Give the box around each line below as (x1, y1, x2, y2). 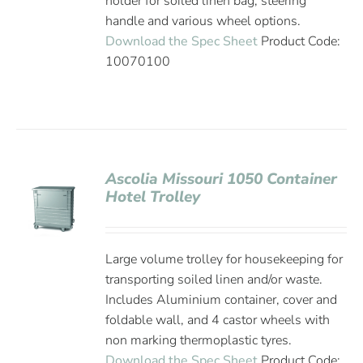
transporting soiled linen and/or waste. (105, 271, 323, 288)
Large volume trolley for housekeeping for (105, 250, 344, 268)
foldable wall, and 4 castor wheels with (105, 311, 331, 329)
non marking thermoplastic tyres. (105, 331, 293, 349)
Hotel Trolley (105, 186, 201, 207)
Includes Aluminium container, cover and (105, 291, 338, 309)
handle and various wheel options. (105, 12, 301, 30)
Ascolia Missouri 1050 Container (105, 169, 338, 190)
